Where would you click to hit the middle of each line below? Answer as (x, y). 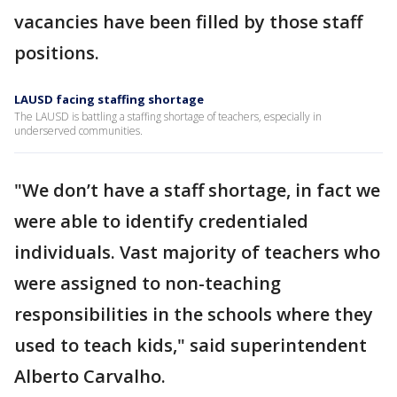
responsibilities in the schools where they (194, 314)
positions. (59, 53)
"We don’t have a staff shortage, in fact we (197, 190)
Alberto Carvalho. (90, 376)
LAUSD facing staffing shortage (109, 99)
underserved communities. (78, 131)
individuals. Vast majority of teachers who (197, 252)
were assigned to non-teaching (148, 283)
